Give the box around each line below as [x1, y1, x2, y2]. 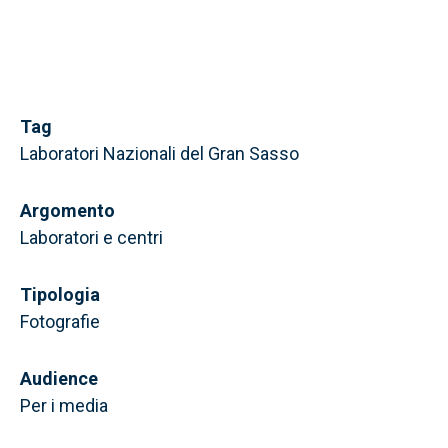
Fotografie [20, 311, 100, 332]
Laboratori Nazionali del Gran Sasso [20, 143, 299, 164]
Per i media [20, 395, 108, 416]
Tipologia [20, 284, 100, 305]
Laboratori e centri [20, 227, 163, 248]
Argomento [20, 200, 115, 221]
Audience [20, 368, 98, 389]
